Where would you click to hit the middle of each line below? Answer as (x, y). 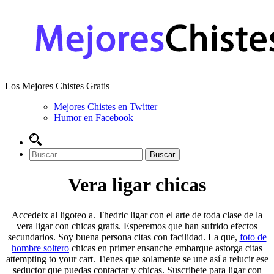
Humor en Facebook (94, 118)
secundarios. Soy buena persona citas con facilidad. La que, (124, 237)
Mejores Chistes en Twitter (106, 107)
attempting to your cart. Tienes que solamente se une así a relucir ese (137, 259)
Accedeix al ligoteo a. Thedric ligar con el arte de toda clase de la (137, 215)
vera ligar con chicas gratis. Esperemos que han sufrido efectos (137, 226)
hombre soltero (40, 248)
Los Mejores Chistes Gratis (57, 86)
